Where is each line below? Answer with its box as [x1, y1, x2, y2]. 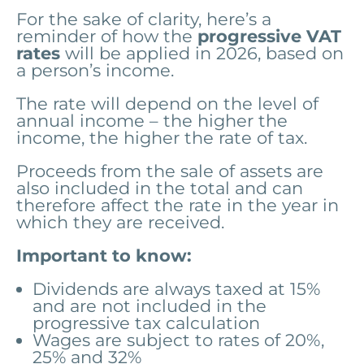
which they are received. [16, 211, 224, 232]
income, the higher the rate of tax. [16, 127, 307, 148]
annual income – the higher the [16, 110, 288, 131]
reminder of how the [16, 25, 197, 46]
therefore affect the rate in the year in [16, 194, 339, 215]
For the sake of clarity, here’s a [16, 8, 271, 29]
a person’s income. [16, 59, 174, 80]
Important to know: [16, 245, 192, 266]
